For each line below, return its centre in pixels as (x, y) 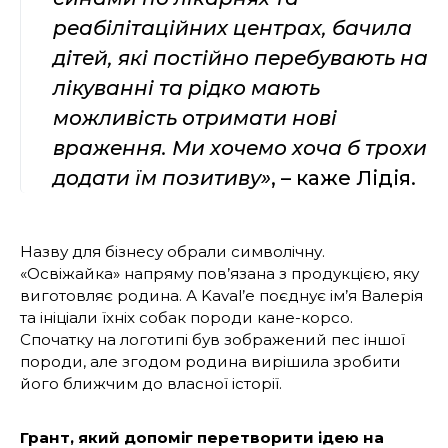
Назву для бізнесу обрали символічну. (172, 251)
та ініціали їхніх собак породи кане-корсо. (186, 317)
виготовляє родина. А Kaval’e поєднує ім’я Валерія (221, 295)
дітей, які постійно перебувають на (240, 57)
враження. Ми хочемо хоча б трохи (240, 147)
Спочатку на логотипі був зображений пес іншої (212, 339)
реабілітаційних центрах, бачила (232, 27)
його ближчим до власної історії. (151, 383)
